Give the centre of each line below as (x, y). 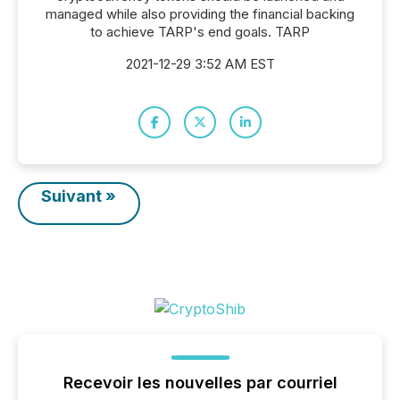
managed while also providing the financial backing (200, 14)
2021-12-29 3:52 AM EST (200, 64)
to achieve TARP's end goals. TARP (200, 32)
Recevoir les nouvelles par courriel (200, 383)
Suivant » (79, 196)
